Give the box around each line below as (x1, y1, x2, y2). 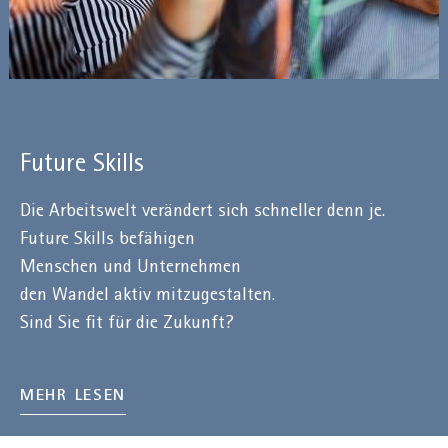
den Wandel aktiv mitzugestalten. (20, 287, 275, 307)
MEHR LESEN (20, 388, 126, 406)
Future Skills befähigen (20, 231, 195, 251)
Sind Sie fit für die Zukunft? (20, 315, 234, 335)
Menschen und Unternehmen (20, 259, 241, 279)
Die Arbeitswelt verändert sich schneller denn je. (20, 203, 385, 223)
